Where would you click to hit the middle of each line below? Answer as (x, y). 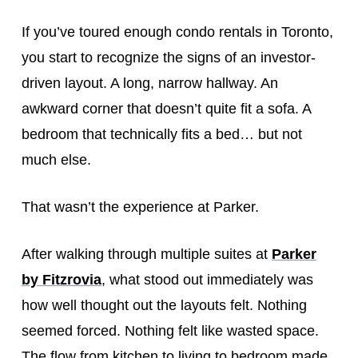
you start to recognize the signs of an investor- (168, 58)
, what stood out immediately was (207, 280)
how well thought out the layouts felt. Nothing (164, 305)
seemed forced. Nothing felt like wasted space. (170, 331)
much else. (56, 160)
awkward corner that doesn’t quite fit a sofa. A (166, 109)
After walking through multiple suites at (146, 254)
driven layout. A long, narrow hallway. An (149, 83)
